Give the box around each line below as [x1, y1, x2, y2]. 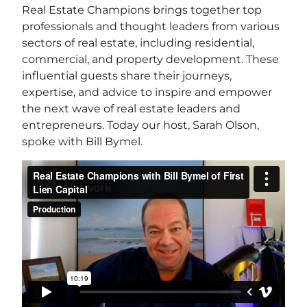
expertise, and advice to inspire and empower [22, 85, 272, 99]
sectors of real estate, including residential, [22, 36, 254, 49]
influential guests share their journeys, [22, 69, 232, 82]
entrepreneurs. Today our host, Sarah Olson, [22, 118, 259, 132]
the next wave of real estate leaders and [22, 101, 241, 115]
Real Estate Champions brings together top [22, 3, 262, 16]
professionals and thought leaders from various [22, 19, 280, 33]
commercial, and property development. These [22, 52, 279, 66]
